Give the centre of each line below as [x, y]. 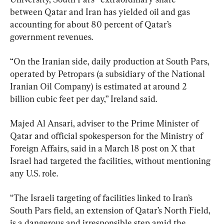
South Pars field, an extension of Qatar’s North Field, [111, 210]
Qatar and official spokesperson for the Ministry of [107, 136]
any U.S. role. [34, 173]
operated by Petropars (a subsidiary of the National [108, 74]
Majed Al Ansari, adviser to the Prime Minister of [105, 123]
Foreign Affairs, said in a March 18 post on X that [103, 148]
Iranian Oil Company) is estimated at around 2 [99, 86]
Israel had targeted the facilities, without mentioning [111, 161]
